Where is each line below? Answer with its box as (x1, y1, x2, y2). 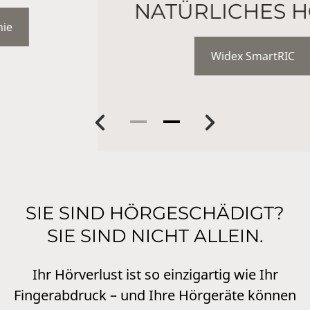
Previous (54, 122, 102, 136)
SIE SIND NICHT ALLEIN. (46, 225, 264, 247)
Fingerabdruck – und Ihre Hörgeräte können (14, 286, 296, 304)
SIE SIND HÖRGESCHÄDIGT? (26, 202, 284, 224)
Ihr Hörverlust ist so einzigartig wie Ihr (32, 265, 278, 284)
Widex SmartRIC (113, 48, 197, 64)
